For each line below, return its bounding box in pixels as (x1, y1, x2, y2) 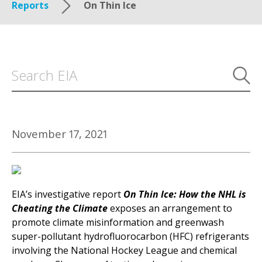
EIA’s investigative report (12, 188, 123, 201)
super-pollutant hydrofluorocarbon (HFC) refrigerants (12, 230, 249, 243)
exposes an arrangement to (108, 202, 232, 215)
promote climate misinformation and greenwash (12, 216, 224, 229)
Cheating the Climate (12, 202, 108, 215)
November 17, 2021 (12, 126, 108, 141)
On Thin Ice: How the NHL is (123, 188, 246, 201)
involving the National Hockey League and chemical (12, 244, 237, 257)
